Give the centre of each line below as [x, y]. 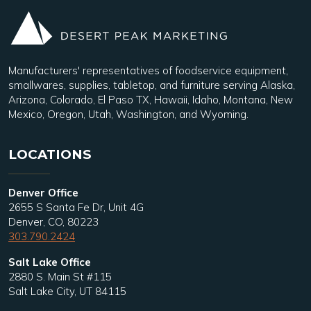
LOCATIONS [50, 155]
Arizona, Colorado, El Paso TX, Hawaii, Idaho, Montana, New [151, 100]
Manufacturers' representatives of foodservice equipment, [148, 71]
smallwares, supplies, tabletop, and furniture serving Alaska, [152, 85]
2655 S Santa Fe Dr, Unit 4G [76, 208]
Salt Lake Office [50, 262]
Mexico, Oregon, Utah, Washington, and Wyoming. [128, 115]
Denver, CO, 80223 [53, 222]
